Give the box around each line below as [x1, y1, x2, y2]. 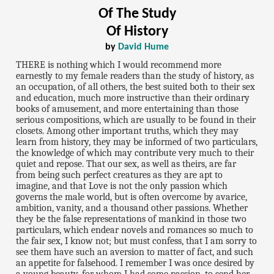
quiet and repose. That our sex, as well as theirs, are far [16, 158, 237, 169]
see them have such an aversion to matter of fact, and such [16, 246, 254, 257]
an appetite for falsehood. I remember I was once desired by [16, 257, 255, 268]
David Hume [118, 42, 169, 53]
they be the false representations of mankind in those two [16, 213, 247, 224]
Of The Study [98, 7, 176, 22]
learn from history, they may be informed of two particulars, [16, 136, 258, 147]
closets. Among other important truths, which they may [16, 125, 239, 136]
